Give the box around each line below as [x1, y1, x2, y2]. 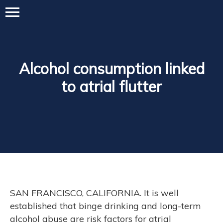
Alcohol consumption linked [18, 59, 205, 78]
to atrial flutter [61, 77, 162, 96]
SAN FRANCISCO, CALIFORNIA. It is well [10, 187, 179, 199]
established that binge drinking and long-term [10, 200, 201, 212]
